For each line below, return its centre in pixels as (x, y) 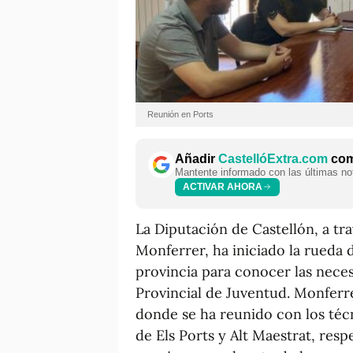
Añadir (197, 158)
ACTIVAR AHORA (223, 187)
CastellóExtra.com (273, 158)
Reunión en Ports (180, 114)
